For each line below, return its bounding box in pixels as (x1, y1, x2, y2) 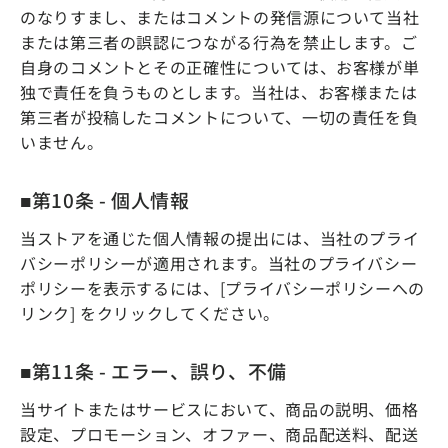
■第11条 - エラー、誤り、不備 (20, 357, 287, 385)
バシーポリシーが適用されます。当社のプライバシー (20, 251, 418, 276)
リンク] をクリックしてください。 (20, 301, 280, 326)
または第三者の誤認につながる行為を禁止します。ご (20, 29, 418, 54)
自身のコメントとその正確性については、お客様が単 (20, 54, 420, 79)
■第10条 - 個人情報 (20, 185, 190, 213)
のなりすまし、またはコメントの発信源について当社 (20, 4, 420, 29)
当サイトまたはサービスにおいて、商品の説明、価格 (20, 397, 419, 422)
